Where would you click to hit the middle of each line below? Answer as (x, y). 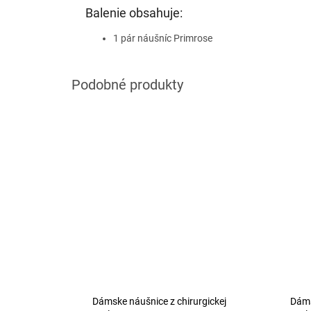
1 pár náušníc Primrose (163, 39)
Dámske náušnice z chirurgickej (159, 301)
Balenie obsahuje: (134, 13)
